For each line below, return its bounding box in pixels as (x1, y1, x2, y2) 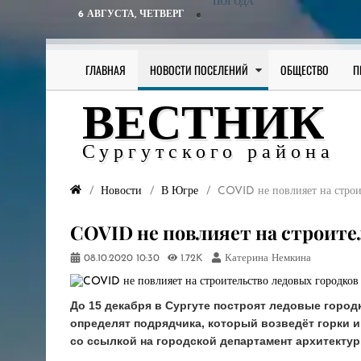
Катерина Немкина (224, 254, 311, 264)
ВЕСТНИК (82, 102, 325, 151)
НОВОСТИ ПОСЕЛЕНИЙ (150, 61, 248, 78)
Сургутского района (82, 143, 334, 163)
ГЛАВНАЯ (85, 61, 126, 78)
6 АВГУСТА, (78, 10, 139, 19)
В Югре (161, 185, 198, 197)
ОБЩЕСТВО (280, 61, 329, 78)
